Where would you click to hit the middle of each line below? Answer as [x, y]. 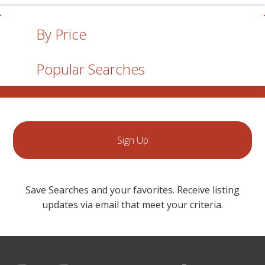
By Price [61, 34]
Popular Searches [91, 69]
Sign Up [132, 140]
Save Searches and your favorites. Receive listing [132, 190]
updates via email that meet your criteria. [132, 205]
